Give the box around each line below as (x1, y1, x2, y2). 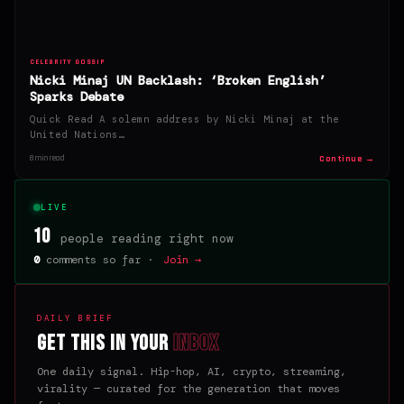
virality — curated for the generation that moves (37, 381, 340, 396)
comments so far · (40, 252, 160, 267)
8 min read (30, 153, 65, 164)
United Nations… (30, 127, 124, 141)
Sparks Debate (30, 87, 124, 105)
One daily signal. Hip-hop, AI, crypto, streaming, (37, 363, 346, 379)
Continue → (319, 152, 374, 164)
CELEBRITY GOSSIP (30, 57, 106, 67)
